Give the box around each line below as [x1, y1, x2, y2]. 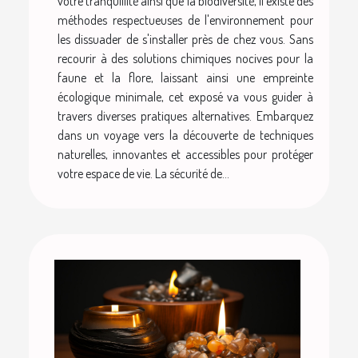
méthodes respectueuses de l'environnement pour [58, 11, 313, 28]
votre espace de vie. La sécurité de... [58, 165, 229, 181]
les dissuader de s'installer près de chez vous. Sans [58, 30, 313, 47]
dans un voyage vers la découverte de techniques [58, 126, 313, 143]
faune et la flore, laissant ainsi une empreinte [58, 69, 313, 86]
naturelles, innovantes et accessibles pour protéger [58, 145, 313, 162]
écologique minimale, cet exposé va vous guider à [58, 88, 313, 105]
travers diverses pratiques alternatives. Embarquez [58, 107, 313, 124]
